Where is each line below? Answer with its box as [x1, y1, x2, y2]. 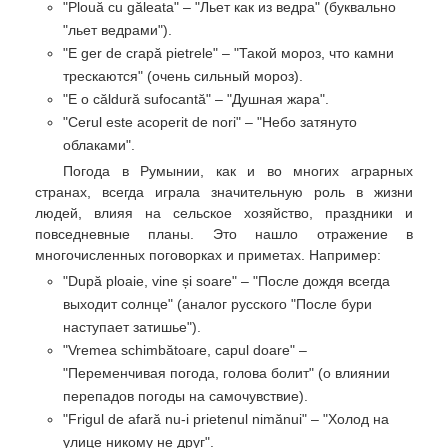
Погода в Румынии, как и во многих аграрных [63, 163, 413, 180]
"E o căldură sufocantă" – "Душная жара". [63, 90, 329, 107]
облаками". [63, 136, 135, 153]
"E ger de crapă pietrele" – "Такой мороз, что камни [63, 44, 394, 61]
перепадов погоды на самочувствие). [63, 388, 308, 405]
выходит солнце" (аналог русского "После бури [63, 296, 372, 313]
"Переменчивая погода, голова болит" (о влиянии [63, 365, 390, 382]
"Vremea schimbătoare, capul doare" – [63, 342, 307, 359]
